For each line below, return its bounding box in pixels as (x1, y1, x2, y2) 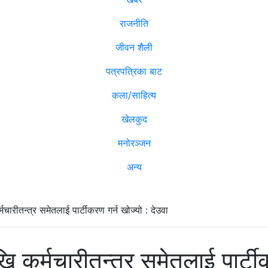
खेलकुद (121, 112, 147, 125)
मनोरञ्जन (117, 136, 151, 149)
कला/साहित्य (112, 89, 156, 101)
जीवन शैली (115, 41, 153, 53)
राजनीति (120, 17, 148, 29)
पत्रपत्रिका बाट (106, 65, 162, 77)
